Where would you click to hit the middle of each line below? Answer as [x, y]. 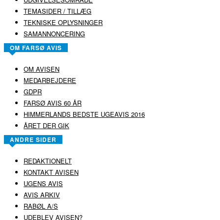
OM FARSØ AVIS [36, 47]
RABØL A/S [41, 206]
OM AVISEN [41, 69]
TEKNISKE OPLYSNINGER [63, 22]
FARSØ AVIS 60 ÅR [53, 103]
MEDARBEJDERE [50, 80]
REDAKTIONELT [48, 161]
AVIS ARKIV [42, 194]
